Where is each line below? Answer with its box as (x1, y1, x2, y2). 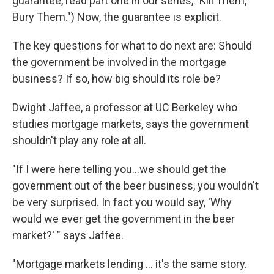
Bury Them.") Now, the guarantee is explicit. (12, 10, 221, 24)
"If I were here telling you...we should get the (12, 163, 226, 176)
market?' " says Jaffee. (12, 229, 124, 242)
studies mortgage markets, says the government (12, 117, 249, 131)
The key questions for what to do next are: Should (12, 39, 252, 53)
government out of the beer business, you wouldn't (12, 179, 259, 193)
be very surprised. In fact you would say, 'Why (12, 196, 232, 209)
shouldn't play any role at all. (12, 134, 146, 147)
